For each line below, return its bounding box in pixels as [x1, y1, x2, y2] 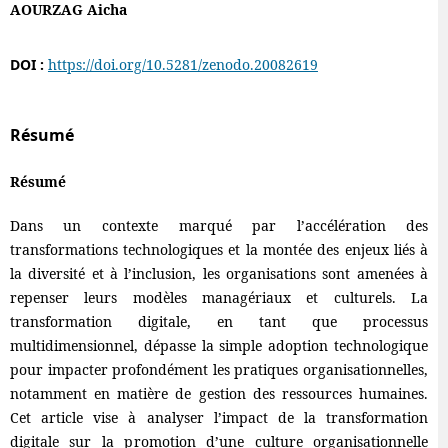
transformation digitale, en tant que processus [9, 312, 429, 331]
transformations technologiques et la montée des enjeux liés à [9, 240, 429, 259]
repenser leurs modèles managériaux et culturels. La [9, 288, 429, 307]
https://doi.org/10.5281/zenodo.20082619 [47, 54, 318, 74]
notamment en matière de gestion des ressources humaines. [9, 384, 429, 403]
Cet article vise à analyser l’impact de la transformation [9, 408, 429, 427]
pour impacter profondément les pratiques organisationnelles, [9, 360, 429, 379]
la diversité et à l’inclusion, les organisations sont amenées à [9, 264, 429, 283]
